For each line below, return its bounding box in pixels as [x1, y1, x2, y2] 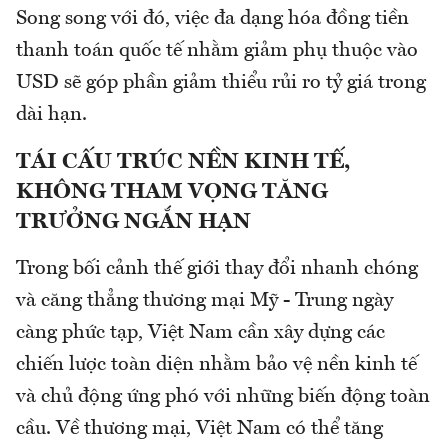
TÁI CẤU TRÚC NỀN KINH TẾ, [16, 151, 350, 174]
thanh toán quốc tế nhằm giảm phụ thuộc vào [16, 41, 418, 62]
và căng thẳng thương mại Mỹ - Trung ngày [16, 291, 393, 312]
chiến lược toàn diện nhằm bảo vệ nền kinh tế [16, 355, 417, 376]
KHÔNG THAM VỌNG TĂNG [16, 181, 328, 204]
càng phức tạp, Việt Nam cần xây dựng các [16, 323, 385, 344]
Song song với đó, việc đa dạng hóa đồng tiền [16, 9, 409, 30]
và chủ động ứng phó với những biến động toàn [16, 387, 430, 408]
